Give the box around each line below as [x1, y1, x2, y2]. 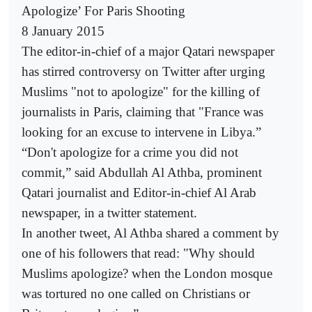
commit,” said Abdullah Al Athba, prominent [22, 164, 262, 180]
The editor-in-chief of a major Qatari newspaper [22, 43, 274, 58]
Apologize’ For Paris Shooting [22, 3, 185, 18]
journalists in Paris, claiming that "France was [22, 104, 263, 119]
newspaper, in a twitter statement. [22, 205, 197, 220]
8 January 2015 [22, 23, 104, 38]
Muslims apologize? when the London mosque [22, 265, 272, 281]
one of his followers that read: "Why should [22, 245, 255, 260]
